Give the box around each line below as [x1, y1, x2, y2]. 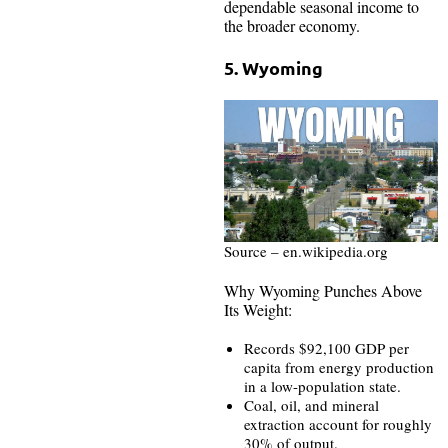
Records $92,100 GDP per [244, 338, 409, 359]
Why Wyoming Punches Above [224, 280, 422, 302]
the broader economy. [224, 14, 360, 36]
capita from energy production [244, 357, 434, 378]
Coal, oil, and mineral [244, 395, 379, 416]
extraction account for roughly [244, 414, 432, 435]
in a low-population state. [244, 376, 401, 397]
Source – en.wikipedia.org [224, 241, 388, 262]
